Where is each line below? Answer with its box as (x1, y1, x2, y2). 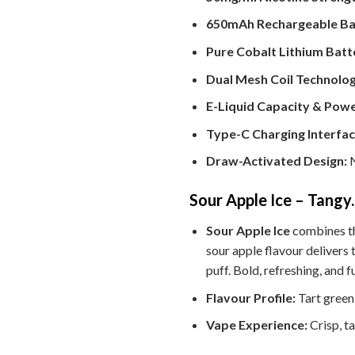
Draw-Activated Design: (205, 153, 347, 169)
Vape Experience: (205, 317, 307, 333)
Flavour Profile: (205, 289, 296, 305)
